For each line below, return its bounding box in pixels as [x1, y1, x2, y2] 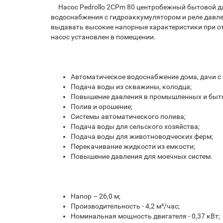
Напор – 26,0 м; [71, 192, 120, 200]
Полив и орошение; [71, 103, 132, 111]
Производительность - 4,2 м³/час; [71, 202, 180, 210]
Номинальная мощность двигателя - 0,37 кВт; [71, 212, 220, 220]
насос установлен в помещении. [51, 33, 156, 41]
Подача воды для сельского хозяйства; [71, 122, 200, 130]
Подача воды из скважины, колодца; [71, 83, 192, 91]
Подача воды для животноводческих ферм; [71, 132, 213, 140]
